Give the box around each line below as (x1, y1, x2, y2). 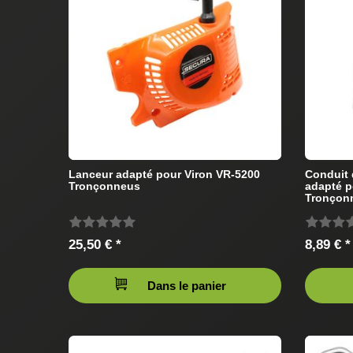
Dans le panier (147, 278, 226, 292)
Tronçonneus (69, 179, 140, 192)
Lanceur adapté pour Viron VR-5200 (69, 167, 260, 180)
